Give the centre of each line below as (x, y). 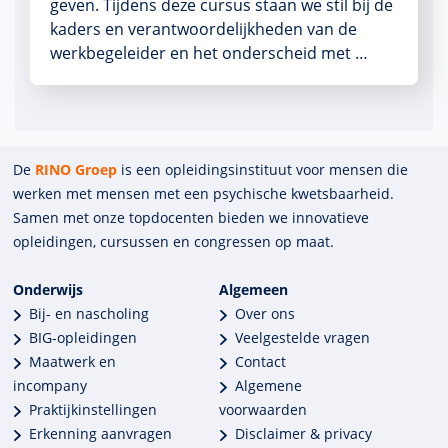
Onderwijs (48, 289)
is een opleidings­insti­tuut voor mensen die (263, 169)
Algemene (269, 385)
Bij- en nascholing (89, 313)
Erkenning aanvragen (101, 433)
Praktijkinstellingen (93, 409)
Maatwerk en (73, 361)
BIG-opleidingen (83, 337)
